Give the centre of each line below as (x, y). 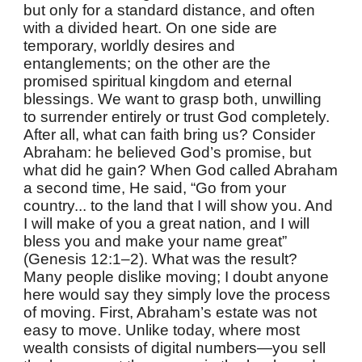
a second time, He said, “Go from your (155, 188)
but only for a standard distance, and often (170, 10)
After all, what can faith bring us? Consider (170, 135)
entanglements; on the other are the (147, 63)
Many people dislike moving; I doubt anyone (177, 277)
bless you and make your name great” (156, 241)
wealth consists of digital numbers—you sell (175, 348)
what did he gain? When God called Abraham (181, 170)
